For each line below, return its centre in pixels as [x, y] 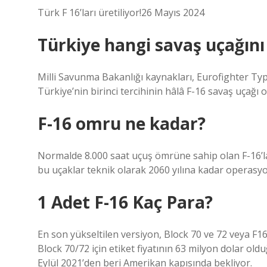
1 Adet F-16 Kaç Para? [125, 202]
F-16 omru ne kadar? [122, 123]
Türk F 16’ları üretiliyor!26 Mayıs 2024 [121, 13]
